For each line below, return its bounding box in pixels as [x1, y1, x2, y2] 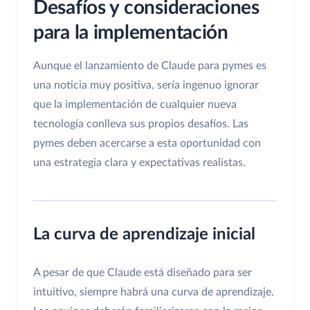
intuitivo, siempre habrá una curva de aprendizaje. [33, 286, 274, 298]
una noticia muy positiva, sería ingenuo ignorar [33, 80, 259, 91]
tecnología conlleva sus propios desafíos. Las [33, 118, 248, 130]
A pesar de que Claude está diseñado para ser [33, 267, 252, 279]
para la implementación [33, 23, 228, 43]
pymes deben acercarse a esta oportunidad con [33, 138, 261, 149]
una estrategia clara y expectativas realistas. [33, 157, 246, 169]
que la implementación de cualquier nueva [33, 99, 237, 111]
